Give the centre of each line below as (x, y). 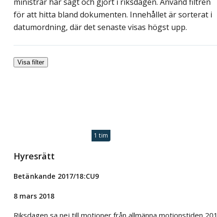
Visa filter (31, 62)
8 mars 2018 (34, 196)
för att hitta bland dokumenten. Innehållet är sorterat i (113, 14)
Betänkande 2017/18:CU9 (56, 176)
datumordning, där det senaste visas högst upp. (100, 27)
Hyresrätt (34, 156)
